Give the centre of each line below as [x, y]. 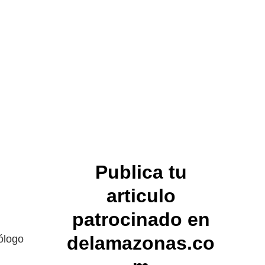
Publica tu [141, 172]
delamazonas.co [141, 243]
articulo [141, 195]
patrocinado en [141, 219]
